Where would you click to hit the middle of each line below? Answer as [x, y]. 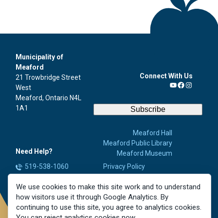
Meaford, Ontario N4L [48, 98]
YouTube [183, 90]
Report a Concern [53, 188]
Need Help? [34, 151]
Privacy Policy [124, 166]
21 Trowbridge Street [48, 77]
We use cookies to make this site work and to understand [108, 187]
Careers [133, 197]
